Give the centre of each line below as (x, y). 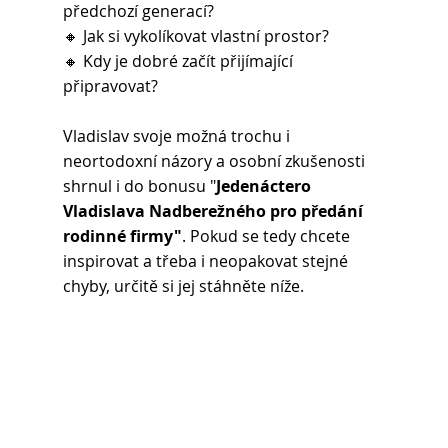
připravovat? (110, 86)
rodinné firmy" (122, 236)
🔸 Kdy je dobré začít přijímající (179, 61)
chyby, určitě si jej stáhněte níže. (183, 286)
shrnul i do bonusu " (139, 186)
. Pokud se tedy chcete (267, 236)
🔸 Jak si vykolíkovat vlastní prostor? (195, 36)
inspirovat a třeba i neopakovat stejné (207, 261)
